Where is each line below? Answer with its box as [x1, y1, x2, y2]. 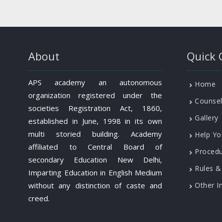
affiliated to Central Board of [28, 142, 162, 152]
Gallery [195, 113, 219, 122]
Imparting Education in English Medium [28, 167, 162, 177]
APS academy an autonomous [28, 77, 162, 87]
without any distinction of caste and [28, 180, 162, 190]
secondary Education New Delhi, [28, 155, 162, 165]
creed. [28, 193, 50, 203]
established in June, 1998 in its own [28, 116, 162, 126]
